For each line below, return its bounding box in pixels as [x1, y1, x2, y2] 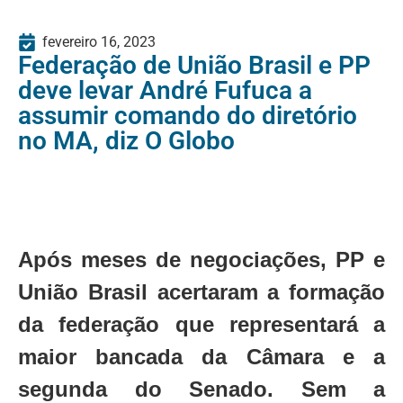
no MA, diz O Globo [18, 126, 235, 157]
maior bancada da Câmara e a [18, 345, 385, 370]
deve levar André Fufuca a [18, 76, 312, 106]
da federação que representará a [18, 312, 385, 337]
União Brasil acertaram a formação [18, 280, 385, 305]
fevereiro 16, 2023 [42, 33, 156, 51]
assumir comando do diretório [18, 101, 357, 131]
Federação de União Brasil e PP [18, 50, 371, 81]
